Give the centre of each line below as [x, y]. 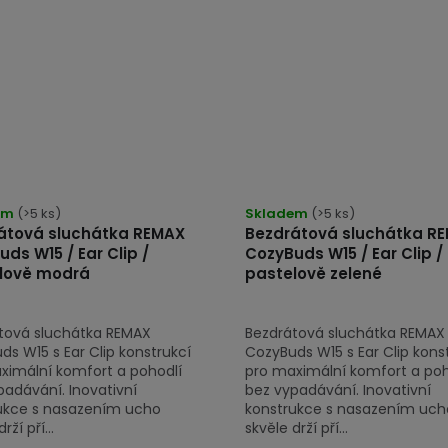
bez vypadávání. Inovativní [338, 389]
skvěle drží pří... [296, 427]
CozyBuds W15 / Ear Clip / [344, 253]
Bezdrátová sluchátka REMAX [345, 332]
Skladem [278, 213]
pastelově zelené [313, 273]
